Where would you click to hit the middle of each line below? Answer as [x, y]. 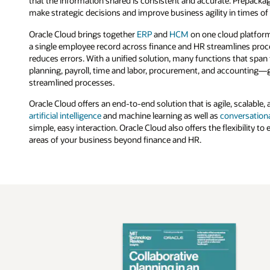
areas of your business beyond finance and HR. [115, 140]
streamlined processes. [72, 82]
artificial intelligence [65, 116]
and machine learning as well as [161, 116]
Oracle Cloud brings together [83, 34]
